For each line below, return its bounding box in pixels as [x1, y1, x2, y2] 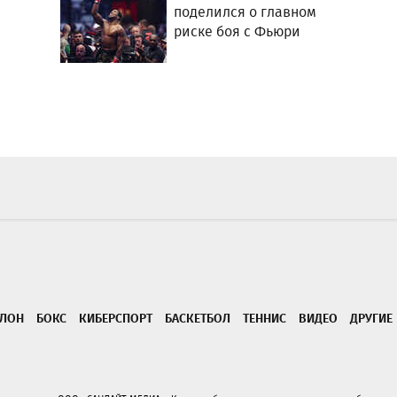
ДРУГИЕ [350, 308, 393, 327]
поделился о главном [174, 2, 317, 22]
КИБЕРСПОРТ [79, 308, 152, 327]
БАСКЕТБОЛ [165, 308, 230, 327]
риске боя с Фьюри [174, 21, 301, 42]
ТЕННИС [243, 308, 286, 327]
